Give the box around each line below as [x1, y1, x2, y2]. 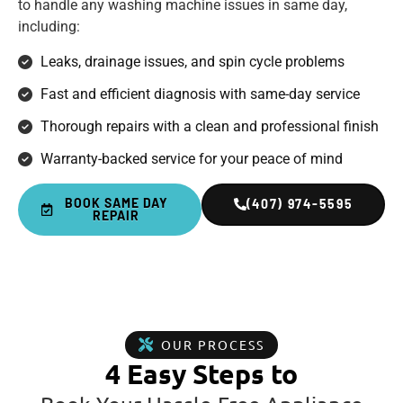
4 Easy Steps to [105, 356, 298, 390]
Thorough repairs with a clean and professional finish [40, 117, 379, 135]
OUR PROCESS [161, 336, 264, 353]
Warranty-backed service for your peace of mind [40, 149, 343, 167]
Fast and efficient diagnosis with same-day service [40, 85, 360, 103]
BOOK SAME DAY [64, 194, 168, 210]
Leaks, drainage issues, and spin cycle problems [40, 52, 345, 70]
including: [18, 17, 80, 35]
